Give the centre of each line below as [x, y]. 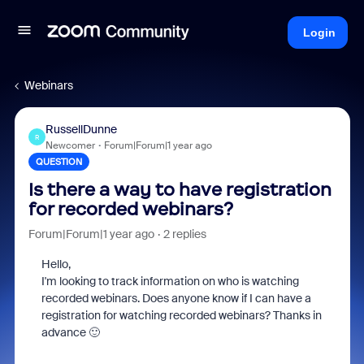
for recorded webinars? [130, 209]
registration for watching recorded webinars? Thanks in [181, 315]
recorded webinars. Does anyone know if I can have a [176, 298]
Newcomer [70, 145]
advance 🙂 [70, 332]
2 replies [184, 234]
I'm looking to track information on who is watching [170, 281]
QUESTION [58, 162]
